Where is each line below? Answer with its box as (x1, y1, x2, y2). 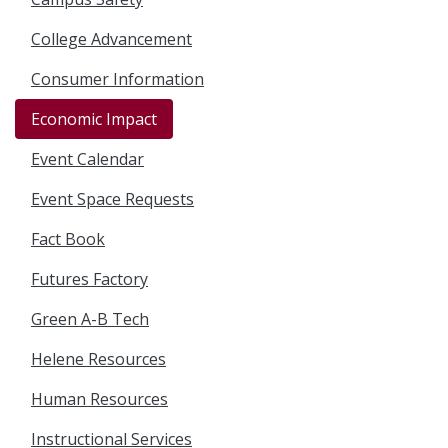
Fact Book (31, 228, 105, 250)
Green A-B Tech (31, 308, 149, 330)
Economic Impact (31, 108, 157, 130)
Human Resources (31, 388, 168, 410)
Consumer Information (31, 68, 204, 90)
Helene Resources (31, 348, 166, 370)
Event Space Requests (31, 188, 194, 210)
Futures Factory (31, 268, 148, 290)
